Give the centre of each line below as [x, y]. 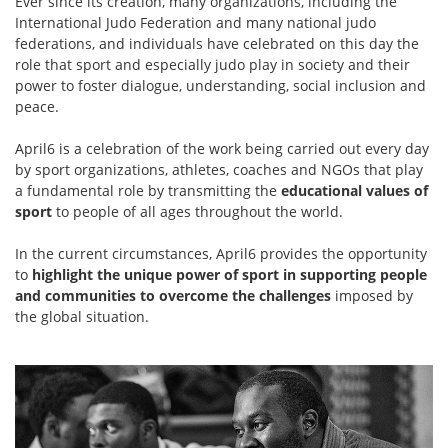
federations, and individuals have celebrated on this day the [217, 44]
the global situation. [82, 317]
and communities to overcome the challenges [175, 296]
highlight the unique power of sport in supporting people [229, 275]
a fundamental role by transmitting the [148, 191]
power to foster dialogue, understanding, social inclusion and [220, 86]
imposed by [374, 296]
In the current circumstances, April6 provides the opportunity [221, 254]
